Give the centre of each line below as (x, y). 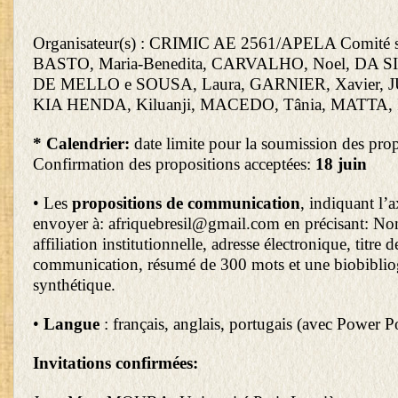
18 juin (341, 163)
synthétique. (74, 284)
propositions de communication (186, 203)
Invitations (72, 362)
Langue (74, 323)
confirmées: (157, 362)
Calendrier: (90, 143)
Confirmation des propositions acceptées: (174, 163)
